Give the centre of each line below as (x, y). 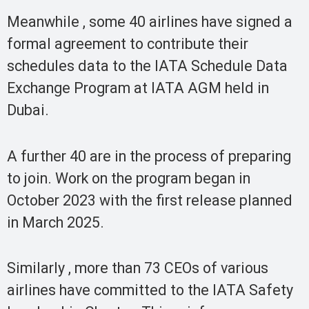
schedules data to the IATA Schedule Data (147, 66)
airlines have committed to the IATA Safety (150, 290)
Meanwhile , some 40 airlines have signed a (150, 22)
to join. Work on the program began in (129, 178)
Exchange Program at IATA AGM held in (138, 88)
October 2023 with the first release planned (150, 200)
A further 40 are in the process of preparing (149, 156)
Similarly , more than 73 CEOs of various (138, 268)
